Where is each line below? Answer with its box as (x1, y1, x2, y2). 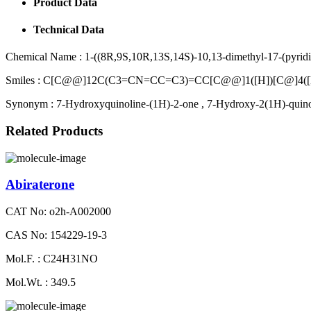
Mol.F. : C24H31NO (6, 252, 98, 264)
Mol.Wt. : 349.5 (6, 276, 76, 288)
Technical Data (33, 23, 104, 35)
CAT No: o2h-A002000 (6, 205, 111, 217)
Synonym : (6, 98, 53, 110)
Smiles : (6, 74, 40, 87)
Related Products (6, 123, 103, 138)
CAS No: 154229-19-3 (6, 228, 107, 241)
